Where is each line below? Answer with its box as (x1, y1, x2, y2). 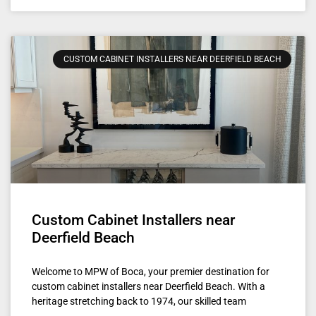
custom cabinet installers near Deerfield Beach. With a (32, 280, 265, 292)
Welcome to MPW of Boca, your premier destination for (32, 265, 269, 277)
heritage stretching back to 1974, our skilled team (32, 295, 246, 307)
